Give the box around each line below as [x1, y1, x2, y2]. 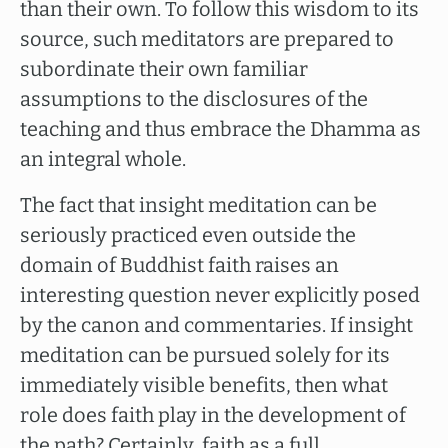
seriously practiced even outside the [20, 223, 356, 247]
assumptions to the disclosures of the [20, 87, 368, 111]
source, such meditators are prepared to [20, 27, 394, 51]
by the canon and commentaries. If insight [20, 313, 413, 337]
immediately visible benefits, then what [20, 373, 388, 397]
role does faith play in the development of [20, 403, 406, 427]
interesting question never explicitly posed [20, 283, 420, 307]
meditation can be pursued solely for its [20, 343, 390, 367]
